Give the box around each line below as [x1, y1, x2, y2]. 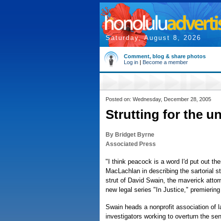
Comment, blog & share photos [124, 53, 206, 59]
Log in [124, 59, 138, 65]
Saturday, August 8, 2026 [106, 34, 201, 41]
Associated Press [106, 141, 156, 147]
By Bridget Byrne [106, 131, 154, 138]
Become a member [143, 59, 188, 65]
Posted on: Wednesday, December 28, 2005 [106, 96, 211, 102]
